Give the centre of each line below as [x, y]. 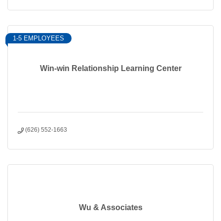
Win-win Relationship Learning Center [110, 69]
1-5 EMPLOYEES [38, 38]
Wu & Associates [110, 208]
